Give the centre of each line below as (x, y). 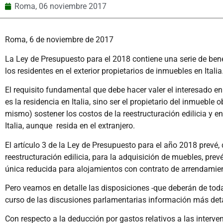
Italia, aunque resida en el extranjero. (70, 126)
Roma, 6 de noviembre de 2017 (59, 40)
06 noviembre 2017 (73, 6)
